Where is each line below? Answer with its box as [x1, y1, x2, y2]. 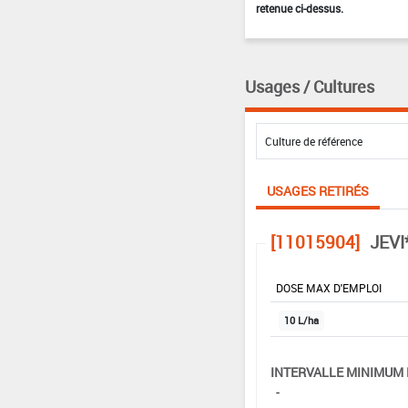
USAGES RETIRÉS [266, 181, 369, 199]
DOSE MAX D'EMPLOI [275, 280, 382, 295]
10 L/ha [283, 313, 319, 327]
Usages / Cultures [244, 75, 374, 97]
